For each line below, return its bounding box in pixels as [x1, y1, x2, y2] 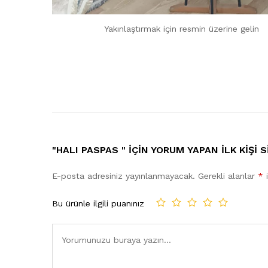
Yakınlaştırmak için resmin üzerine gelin [104, 24, 260, 34]
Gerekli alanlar [198, 171, 258, 181]
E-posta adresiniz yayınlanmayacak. [52, 171, 195, 181]
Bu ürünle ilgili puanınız [52, 198, 144, 208]
